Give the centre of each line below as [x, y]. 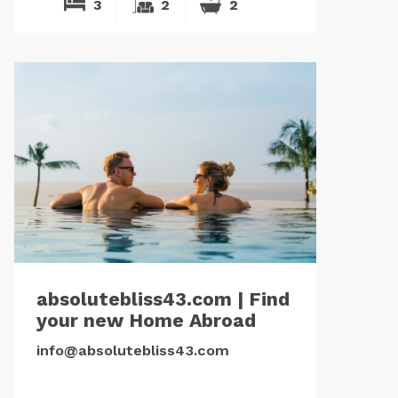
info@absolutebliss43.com [132, 351]
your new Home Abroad [146, 320]
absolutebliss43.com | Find [163, 298]
